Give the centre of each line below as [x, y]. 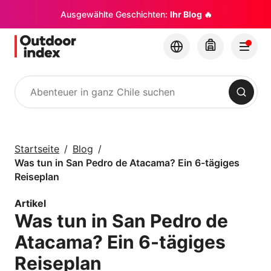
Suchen [27, 98]
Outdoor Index [149, 171]
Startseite [37, 149]
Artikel [30, 203]
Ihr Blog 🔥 [191, 15]
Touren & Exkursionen [148, 127]
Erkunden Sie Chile [164, 143]
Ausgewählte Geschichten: [115, 15]
